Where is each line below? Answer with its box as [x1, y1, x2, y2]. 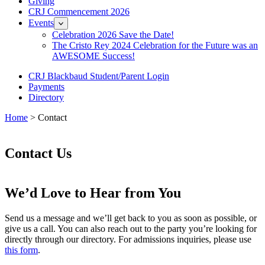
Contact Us [5, 145, 72, 161]
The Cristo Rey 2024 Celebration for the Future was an [52, 40, 258, 50]
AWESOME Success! [52, 51, 135, 61]
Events [28, 18, 54, 28]
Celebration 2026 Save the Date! [52, 30, 174, 40]
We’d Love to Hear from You [5, 185, 181, 201]
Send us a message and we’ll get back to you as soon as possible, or [5, 212, 257, 223]
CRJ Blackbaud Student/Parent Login [28, 71, 169, 81]
